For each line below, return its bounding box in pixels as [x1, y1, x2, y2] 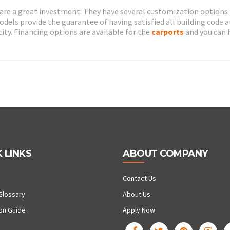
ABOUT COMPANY [123, 148, 208, 160]
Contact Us [123, 174, 156, 183]
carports [151, 26, 184, 37]
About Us [123, 189, 150, 199]
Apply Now [123, 205, 155, 215]
